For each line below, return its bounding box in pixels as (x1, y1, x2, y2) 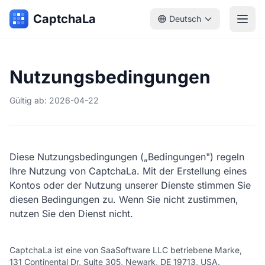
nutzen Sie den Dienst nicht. (9, 208, 133, 219)
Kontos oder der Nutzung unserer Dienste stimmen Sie (9, 179, 251, 191)
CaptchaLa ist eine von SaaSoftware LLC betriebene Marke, (9, 245, 242, 255)
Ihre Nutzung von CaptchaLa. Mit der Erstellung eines (9, 165, 247, 177)
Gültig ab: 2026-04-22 (9, 95, 99, 105)
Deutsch (169, 14, 201, 24)
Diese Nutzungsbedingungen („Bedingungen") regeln (9, 151, 244, 163)
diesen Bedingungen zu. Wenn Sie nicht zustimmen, (9, 193, 238, 205)
